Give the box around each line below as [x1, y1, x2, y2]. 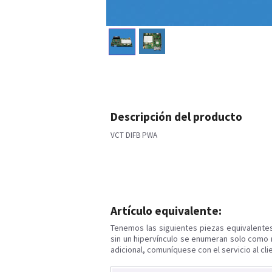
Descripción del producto [110, 109, 242, 124]
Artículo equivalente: [110, 203, 222, 219]
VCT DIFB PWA [110, 130, 157, 141]
